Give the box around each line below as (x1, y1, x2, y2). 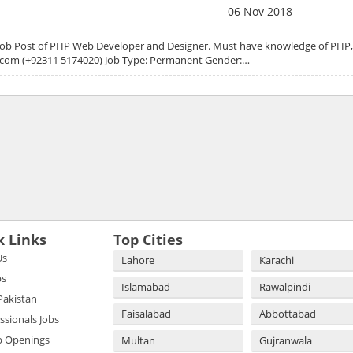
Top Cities (113, 229, 183, 249)
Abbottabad (259, 306, 316, 321)
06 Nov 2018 (227, 3, 292, 19)
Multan (121, 333, 155, 347)
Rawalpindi (259, 279, 310, 294)
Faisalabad (121, 306, 171, 321)
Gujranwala (259, 333, 312, 347)
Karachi (259, 252, 294, 267)
